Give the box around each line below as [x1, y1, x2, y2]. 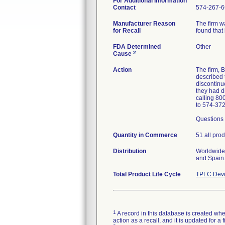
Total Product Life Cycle [113, 171, 181, 178]
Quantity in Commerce [113, 132, 177, 139]
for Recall [113, 27, 141, 34]
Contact [113, 4, 136, 11]
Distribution [113, 148, 146, 155]
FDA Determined [113, 43, 161, 50]
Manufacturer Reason [113, 20, 175, 27]
